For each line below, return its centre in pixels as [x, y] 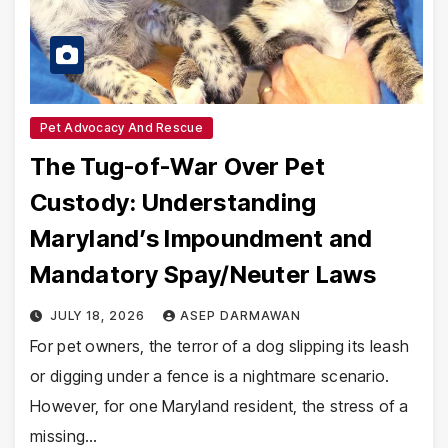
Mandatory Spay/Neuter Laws [203, 275]
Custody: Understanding [173, 203]
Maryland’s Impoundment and [201, 239]
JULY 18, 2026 [99, 316]
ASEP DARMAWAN [240, 316]
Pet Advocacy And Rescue [121, 128]
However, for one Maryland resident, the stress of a [219, 406]
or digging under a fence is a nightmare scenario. [210, 376]
